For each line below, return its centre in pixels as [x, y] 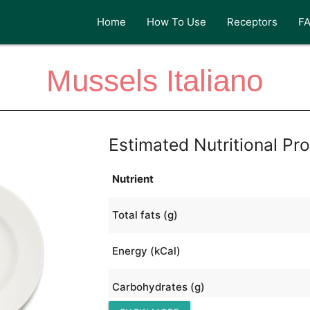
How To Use [177, 22]
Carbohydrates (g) [158, 286]
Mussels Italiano [155, 81]
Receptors [253, 22]
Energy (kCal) [146, 250]
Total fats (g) [145, 215]
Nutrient [133, 179]
